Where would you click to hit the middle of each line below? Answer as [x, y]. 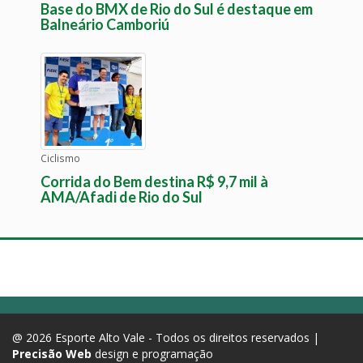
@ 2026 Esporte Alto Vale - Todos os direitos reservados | [166, 338]
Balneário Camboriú [105, 25]
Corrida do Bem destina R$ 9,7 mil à [154, 182]
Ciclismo [60, 158]
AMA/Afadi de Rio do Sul [122, 197]
